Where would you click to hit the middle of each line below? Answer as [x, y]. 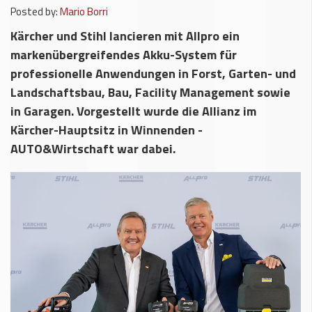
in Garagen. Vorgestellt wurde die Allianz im [133, 111]
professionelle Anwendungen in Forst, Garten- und [153, 73]
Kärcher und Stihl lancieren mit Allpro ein [125, 36]
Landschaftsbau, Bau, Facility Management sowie [150, 92]
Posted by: [34, 11]
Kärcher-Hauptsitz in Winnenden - [107, 130]
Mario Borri [84, 11]
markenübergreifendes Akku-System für [124, 55]
